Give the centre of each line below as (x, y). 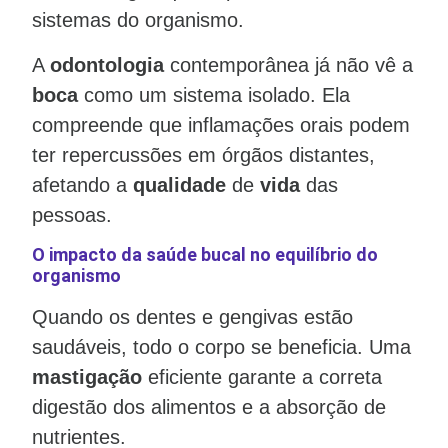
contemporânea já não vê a (288, 64)
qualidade (179, 184)
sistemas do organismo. (138, 20)
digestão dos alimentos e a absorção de (209, 407)
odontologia (107, 64)
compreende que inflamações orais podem (221, 124)
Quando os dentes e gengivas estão (192, 317)
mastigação (87, 377)
